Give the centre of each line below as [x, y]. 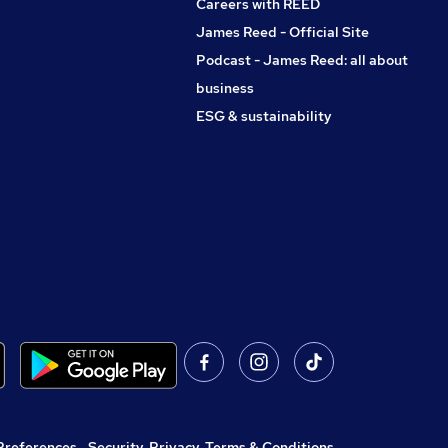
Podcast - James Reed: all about [302, 60]
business [225, 88]
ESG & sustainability [264, 116]
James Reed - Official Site [282, 32]
